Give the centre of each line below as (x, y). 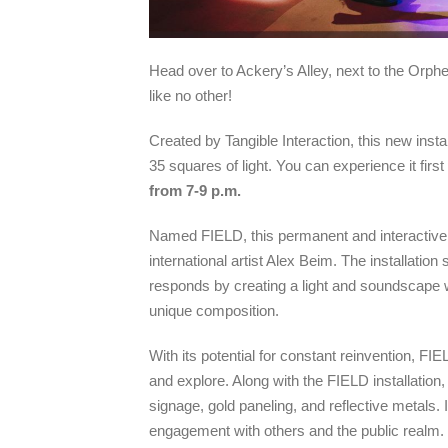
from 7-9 (178, 190)
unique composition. (214, 310)
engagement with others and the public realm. (296, 430)
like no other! (190, 95)
